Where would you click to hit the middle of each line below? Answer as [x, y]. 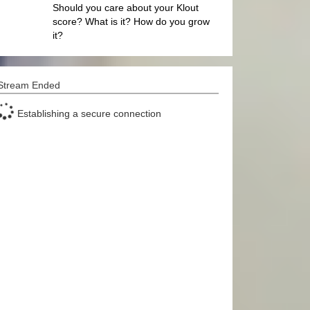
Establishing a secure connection [88, 113]
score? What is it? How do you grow [131, 21]
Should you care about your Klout [126, 8]
